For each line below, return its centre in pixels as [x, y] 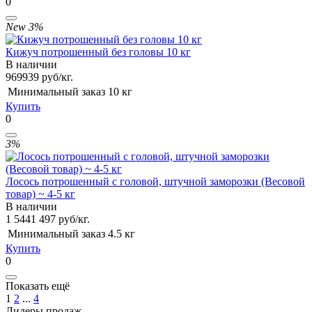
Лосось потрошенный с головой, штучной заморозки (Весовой [155, 181]
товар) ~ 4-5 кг [40, 194]
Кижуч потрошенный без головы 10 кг [98, 52]
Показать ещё [38, 286]
